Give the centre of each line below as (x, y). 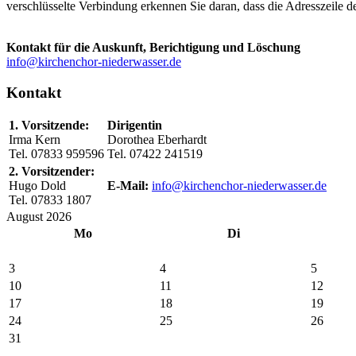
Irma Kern (36, 140)
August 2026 (39, 217)
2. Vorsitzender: (52, 172)
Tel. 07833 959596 (56, 154)
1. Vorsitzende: (49, 126)
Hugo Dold (37, 186)
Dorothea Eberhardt (157, 140)
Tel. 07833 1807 (50, 200)
